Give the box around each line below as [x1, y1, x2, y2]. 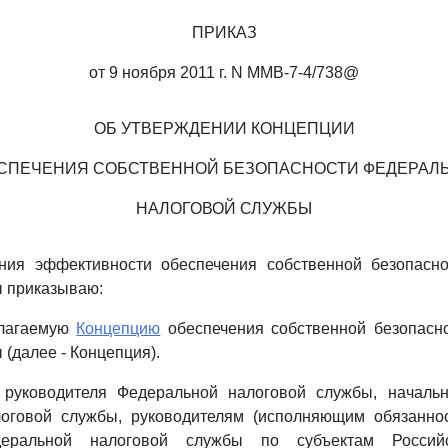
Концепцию [76, 320, 161, 337]
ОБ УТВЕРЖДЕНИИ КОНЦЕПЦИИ [93, 120, 355, 137]
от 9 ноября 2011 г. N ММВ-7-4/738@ [89, 64, 359, 81]
